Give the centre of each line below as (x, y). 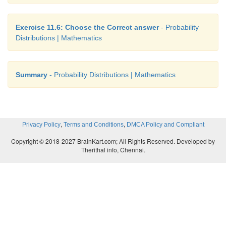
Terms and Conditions (93, 125)
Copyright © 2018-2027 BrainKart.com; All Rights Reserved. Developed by (113, 141)
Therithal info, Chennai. (113, 150)
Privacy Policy (41, 125)
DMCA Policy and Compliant (165, 125)
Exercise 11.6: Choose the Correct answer (87, 27)
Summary (32, 75)
